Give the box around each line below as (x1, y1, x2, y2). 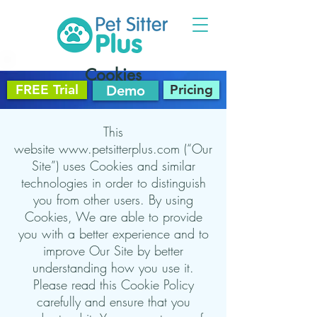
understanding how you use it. (33, 259, 194, 276)
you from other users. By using (33, 191, 193, 208)
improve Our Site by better (43, 242, 183, 259)
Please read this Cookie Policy (33, 276, 194, 293)
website (14, 140, 59, 157)
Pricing (170, 81, 213, 98)
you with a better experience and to (18, 225, 209, 242)
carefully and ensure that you (36, 293, 190, 310)
